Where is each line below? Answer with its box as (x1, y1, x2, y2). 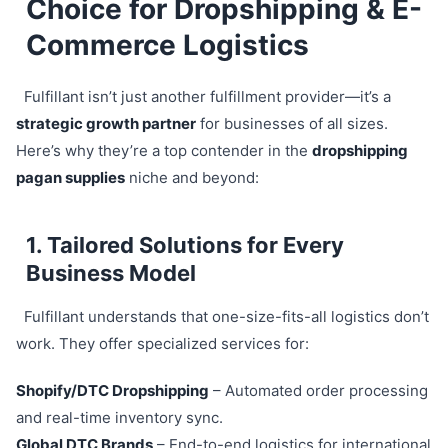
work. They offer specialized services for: (16, 334, 309, 353)
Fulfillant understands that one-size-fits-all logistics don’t (23, 307, 429, 326)
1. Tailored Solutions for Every (26, 232, 344, 258)
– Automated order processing (209, 381, 428, 400)
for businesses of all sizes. (196, 114, 388, 133)
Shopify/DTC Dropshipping (16, 381, 209, 400)
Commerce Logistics (26, 28, 309, 62)
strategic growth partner (16, 114, 196, 133)
